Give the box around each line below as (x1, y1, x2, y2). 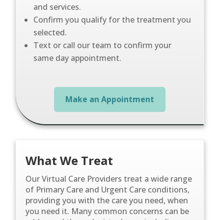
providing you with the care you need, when (26, 194, 189, 206)
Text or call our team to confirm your (33, 40, 172, 51)
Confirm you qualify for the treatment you (33, 14, 192, 25)
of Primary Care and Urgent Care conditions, (26, 184, 190, 195)
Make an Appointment (65, 93, 154, 105)
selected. (33, 27, 67, 38)
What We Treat (26, 152, 113, 168)
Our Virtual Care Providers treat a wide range (26, 173, 192, 184)
